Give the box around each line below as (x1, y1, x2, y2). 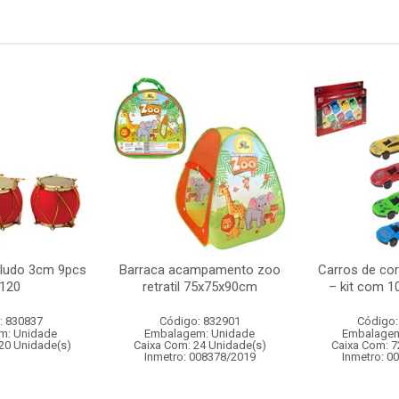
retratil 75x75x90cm (142, 279, 257, 295)
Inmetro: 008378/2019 (143, 350, 256, 363)
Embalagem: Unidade (144, 327, 255, 340)
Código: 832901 (159, 314, 240, 328)
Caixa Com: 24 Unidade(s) (133, 338, 266, 352)
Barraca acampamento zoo (118, 262, 281, 278)
